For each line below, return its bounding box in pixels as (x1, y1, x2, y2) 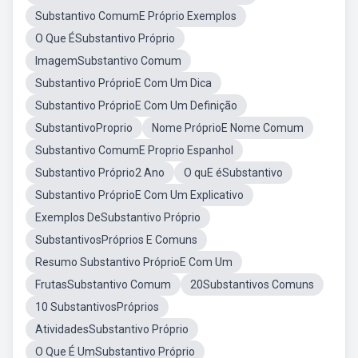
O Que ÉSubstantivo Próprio (35, 32, 175, 45)
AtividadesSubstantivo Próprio (35, 323, 189, 336)
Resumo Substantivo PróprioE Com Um (35, 256, 233, 268)
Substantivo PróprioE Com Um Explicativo (35, 189, 244, 201)
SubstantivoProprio (35, 121, 133, 134)
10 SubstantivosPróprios (35, 300, 159, 313)
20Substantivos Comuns (190, 278, 314, 291)
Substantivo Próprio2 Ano (35, 166, 165, 179)
